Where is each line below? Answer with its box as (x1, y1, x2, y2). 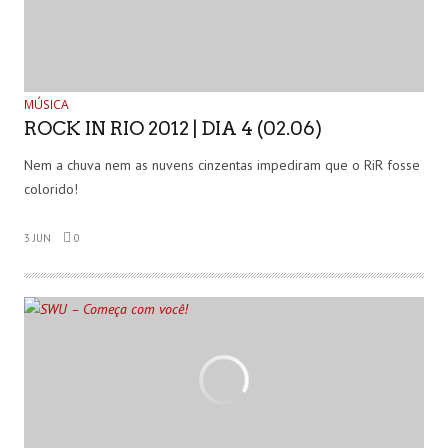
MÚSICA (24, 95, 69, 113)
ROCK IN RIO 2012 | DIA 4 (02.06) (24, 116, 322, 140)
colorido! (24, 179, 78, 198)
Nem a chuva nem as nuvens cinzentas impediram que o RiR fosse (24, 155, 420, 174)
